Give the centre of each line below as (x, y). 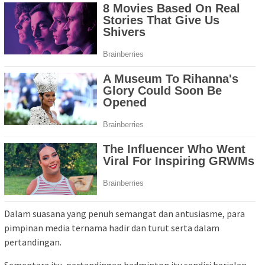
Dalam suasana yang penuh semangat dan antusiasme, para (125, 214)
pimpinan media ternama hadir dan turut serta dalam (112, 228)
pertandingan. (33, 242)
